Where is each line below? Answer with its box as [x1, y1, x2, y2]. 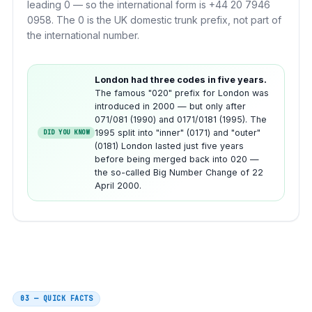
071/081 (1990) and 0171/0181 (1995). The [95, 114, 267, 125]
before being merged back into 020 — [95, 153, 260, 164]
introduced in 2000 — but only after [95, 100, 247, 111]
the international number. [27, 29, 139, 41]
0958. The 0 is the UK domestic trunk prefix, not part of [27, 13, 281, 26]
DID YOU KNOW [43, 127, 90, 136]
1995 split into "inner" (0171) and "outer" [95, 127, 261, 138]
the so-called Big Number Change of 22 [95, 166, 264, 178]
